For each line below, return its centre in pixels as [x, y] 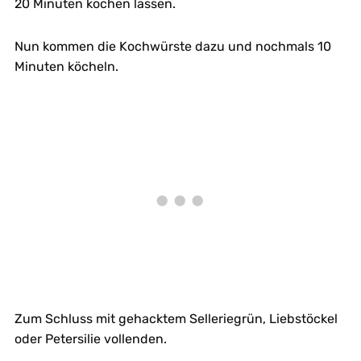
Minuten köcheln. [66, 66]
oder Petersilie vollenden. [90, 338]
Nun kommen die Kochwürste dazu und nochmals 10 [172, 46]
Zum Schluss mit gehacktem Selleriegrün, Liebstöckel [176, 318]
